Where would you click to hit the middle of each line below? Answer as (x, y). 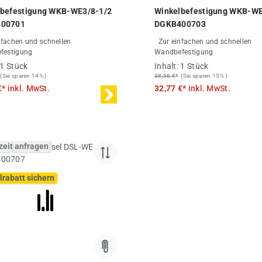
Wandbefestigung (184, 52)
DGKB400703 (180, 24)
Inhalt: (167, 66)
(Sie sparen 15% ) (204, 75)
